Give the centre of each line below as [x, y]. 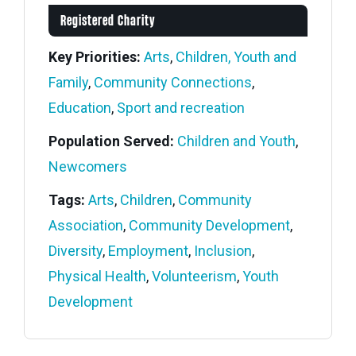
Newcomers [88, 166]
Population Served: [111, 141]
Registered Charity [108, 21]
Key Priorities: [95, 57]
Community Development [209, 225]
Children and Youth [236, 141]
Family [68, 82]
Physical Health [97, 276]
